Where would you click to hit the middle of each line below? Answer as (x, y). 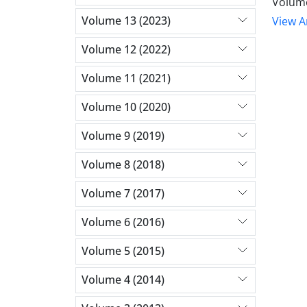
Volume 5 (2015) (123, 251)
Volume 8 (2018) (123, 165)
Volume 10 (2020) (126, 107)
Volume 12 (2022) (126, 50)
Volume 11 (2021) (126, 78)
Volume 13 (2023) (126, 21)
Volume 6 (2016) (123, 222)
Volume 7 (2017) (123, 194)
